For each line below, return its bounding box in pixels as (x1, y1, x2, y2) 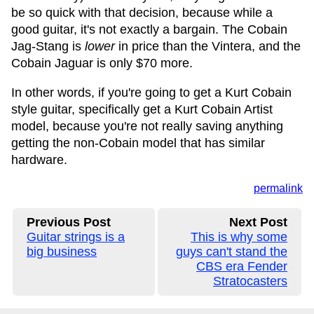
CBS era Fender (196, 259, 287, 273)
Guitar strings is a (27, 230, 125, 244)
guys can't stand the (176, 245, 287, 259)
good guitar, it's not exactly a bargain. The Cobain (11, 22, 287, 36)
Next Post (229, 215, 287, 229)
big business (27, 245, 97, 259)
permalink (254, 182, 303, 194)
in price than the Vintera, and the (115, 39, 301, 53)
